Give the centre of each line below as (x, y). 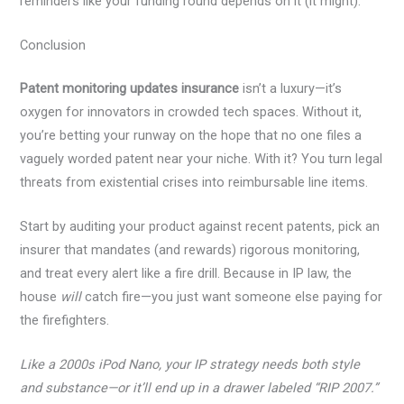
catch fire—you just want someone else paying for (232, 297)
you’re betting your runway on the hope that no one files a (191, 135)
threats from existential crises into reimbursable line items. (194, 182)
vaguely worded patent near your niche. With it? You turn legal (202, 158)
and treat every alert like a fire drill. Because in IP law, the (186, 274)
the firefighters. (65, 321)
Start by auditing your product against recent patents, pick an (200, 227)
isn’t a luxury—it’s (291, 88)
